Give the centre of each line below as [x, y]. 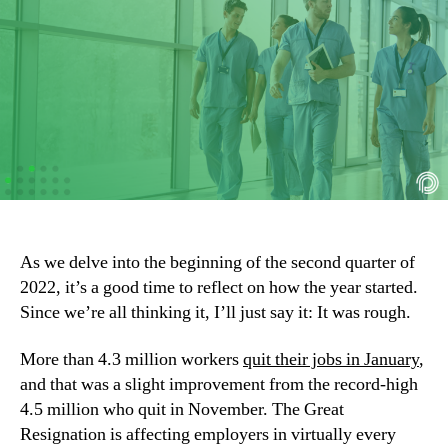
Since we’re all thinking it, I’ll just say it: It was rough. [215, 312]
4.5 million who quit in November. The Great [182, 410]
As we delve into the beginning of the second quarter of [217, 262]
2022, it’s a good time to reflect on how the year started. [219, 287]
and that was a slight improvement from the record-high [219, 385]
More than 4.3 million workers [131, 360]
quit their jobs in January [331, 360]
